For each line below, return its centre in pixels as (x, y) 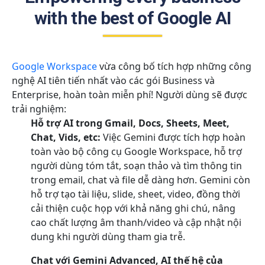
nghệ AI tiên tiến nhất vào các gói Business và (113, 81)
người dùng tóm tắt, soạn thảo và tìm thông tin (136, 166)
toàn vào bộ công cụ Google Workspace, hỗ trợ (136, 152)
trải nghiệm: (39, 109)
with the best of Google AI (132, 18)
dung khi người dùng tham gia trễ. (108, 237)
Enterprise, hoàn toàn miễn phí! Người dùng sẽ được (130, 95)
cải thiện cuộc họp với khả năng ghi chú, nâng (133, 209)
